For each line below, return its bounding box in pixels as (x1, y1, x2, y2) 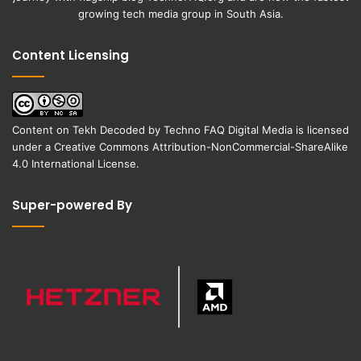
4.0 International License (12, 157, 136, 171)
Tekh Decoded (73, 123, 145, 137)
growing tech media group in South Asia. (77, 7, 284, 21)
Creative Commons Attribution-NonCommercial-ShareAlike (54, 140, 348, 154)
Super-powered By (12, 197, 132, 214)
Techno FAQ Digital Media (164, 123, 293, 137)
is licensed (293, 123, 349, 137)
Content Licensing (12, 47, 129, 64)
